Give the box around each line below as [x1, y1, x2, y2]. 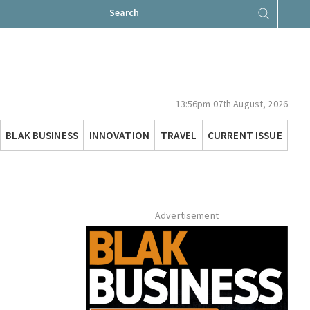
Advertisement [155, 209, 219, 222]
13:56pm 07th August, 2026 [175, 98, 288, 111]
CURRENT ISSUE [207, 128, 282, 142]
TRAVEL [160, 128, 197, 142]
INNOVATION [89, 128, 149, 142]
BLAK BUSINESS [6, 128, 79, 142]
